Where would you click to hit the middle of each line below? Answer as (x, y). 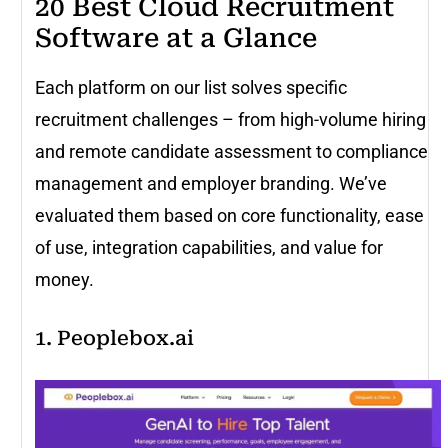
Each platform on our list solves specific (191, 88)
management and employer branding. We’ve (211, 184)
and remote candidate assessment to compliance (231, 152)
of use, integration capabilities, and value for (209, 248)
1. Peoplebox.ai (114, 338)
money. (66, 280)
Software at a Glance (176, 38)
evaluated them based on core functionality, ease (229, 216)
